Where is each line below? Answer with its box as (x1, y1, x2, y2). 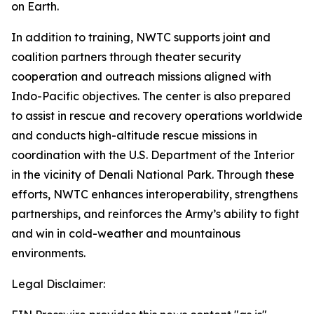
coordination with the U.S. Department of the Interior (11, 148, 294, 162)
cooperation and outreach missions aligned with (11, 69, 271, 83)
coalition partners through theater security (11, 50, 241, 64)
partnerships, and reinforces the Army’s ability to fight (11, 207, 299, 221)
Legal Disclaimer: (11, 277, 105, 291)
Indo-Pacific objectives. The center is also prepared (11, 89, 291, 103)
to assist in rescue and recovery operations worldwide (11, 109, 303, 123)
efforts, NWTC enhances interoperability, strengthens (11, 187, 298, 201)
